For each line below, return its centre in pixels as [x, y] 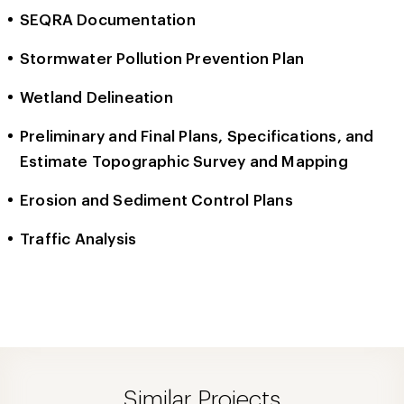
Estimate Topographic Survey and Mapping [184, 162]
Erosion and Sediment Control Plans [156, 201]
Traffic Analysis [78, 239]
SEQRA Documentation [107, 20]
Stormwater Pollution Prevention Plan [162, 59]
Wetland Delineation [96, 98]
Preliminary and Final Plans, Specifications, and [197, 137]
